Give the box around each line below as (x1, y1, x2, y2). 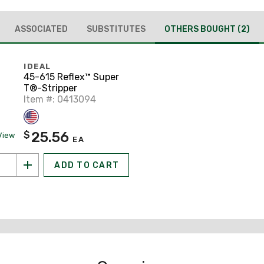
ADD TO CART (54, 160, 119, 170)
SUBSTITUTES (86, 24, 146, 34)
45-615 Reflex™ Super (24, 71, 119, 82)
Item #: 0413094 (24, 93, 96, 105)
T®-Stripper (24, 82, 77, 94)
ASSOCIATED (14, 24, 68, 34)
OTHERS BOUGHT (164, 24, 237, 34)
